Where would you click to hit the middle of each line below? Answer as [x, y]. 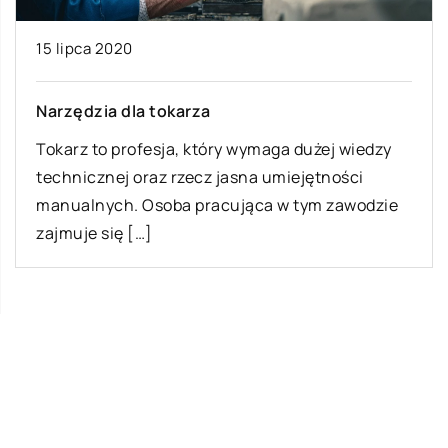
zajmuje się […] [94, 233]
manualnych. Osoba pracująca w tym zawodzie [217, 205]
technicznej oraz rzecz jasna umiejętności [200, 177]
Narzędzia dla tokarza [123, 111]
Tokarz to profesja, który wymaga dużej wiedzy [214, 149]
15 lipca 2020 [84, 49]
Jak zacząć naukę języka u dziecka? [245, 409]
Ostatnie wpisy [105, 334]
